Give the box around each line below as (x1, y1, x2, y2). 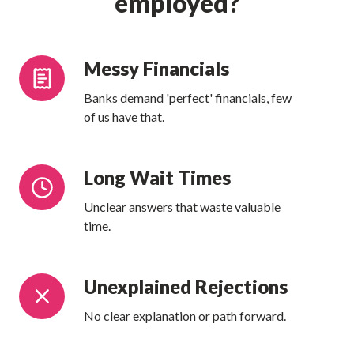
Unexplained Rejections (84, 274, 288, 298)
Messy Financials (84, 57, 230, 81)
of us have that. (84, 108, 165, 124)
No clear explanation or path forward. (84, 307, 287, 323)
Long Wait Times (84, 165, 232, 189)
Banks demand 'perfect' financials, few (84, 89, 292, 105)
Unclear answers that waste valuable (84, 198, 281, 214)
